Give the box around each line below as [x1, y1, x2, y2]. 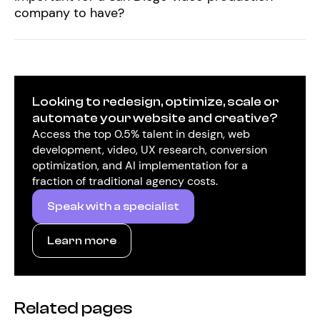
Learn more [47, 234, 116, 247]
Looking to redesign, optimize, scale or [32, 94, 279, 109]
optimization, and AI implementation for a [32, 158, 248, 173]
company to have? [14, 4, 124, 21]
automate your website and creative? [32, 111, 278, 126]
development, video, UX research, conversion [32, 142, 267, 157]
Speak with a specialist [47, 200, 179, 213]
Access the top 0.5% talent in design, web [32, 126, 250, 141]
